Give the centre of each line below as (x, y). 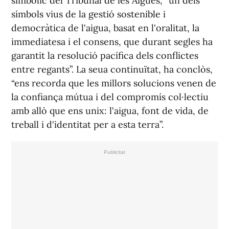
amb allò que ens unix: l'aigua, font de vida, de (110, 111)
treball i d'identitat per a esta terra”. (87, 125)
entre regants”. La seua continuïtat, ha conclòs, (112, 70)
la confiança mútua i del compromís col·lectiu (110, 97)
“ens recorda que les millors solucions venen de (114, 83)
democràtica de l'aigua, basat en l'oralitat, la (105, 28)
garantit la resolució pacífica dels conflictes (105, 56)
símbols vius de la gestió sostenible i (88, 14)
